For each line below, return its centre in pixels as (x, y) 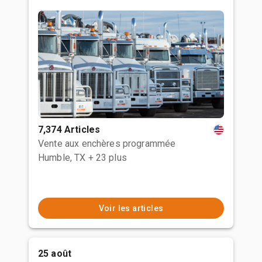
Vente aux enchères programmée (107, 144)
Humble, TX (62, 158)
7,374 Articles (69, 130)
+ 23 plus (107, 158)
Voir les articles (131, 208)
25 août (55, 254)
